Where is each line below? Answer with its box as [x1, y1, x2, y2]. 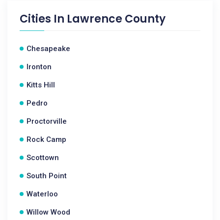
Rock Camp [27, 135, 66, 144]
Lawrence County [67, 11, 165, 27]
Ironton [27, 62, 52, 71]
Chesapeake [27, 44, 70, 53]
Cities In [20, 11, 67, 27]
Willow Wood [27, 208, 70, 217]
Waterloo [27, 190, 58, 198]
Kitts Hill [27, 81, 55, 89]
